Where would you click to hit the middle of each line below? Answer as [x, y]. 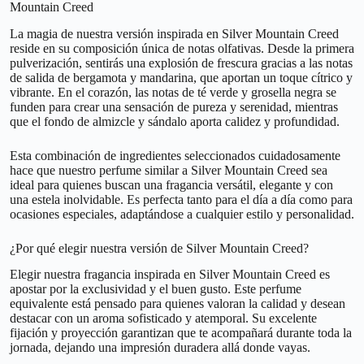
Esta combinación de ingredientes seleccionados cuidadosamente [175, 155]
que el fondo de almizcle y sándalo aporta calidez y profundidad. [175, 121]
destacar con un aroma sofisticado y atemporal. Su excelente [163, 318]
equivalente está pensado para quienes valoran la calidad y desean [178, 304]
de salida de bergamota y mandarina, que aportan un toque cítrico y [181, 77]
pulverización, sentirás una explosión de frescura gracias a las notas [181, 63]
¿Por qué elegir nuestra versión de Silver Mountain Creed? [159, 248]
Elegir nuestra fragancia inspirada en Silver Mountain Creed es [170, 275]
